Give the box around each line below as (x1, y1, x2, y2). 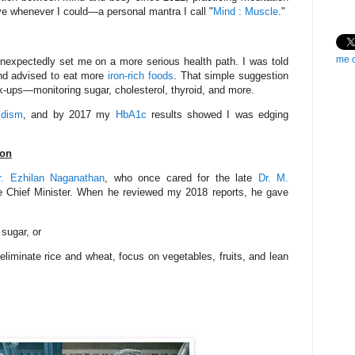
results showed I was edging (146, 108, 289, 120)
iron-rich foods (108, 69, 174, 82)
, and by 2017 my (23, 108, 116, 120)
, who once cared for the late (105, 172, 258, 185)
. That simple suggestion (173, 69, 289, 82)
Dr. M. (258, 172, 288, 185)
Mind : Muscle (213, 6, 278, 18)
